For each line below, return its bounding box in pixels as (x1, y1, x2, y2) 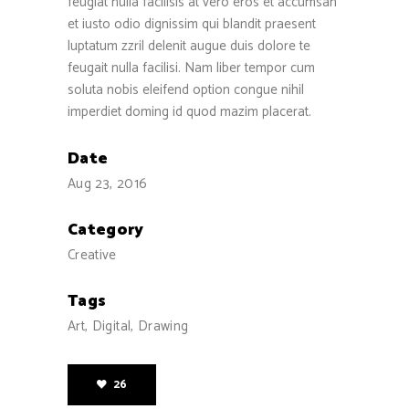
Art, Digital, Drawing (68, 314, 189, 338)
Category (68, 215, 144, 244)
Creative (68, 243, 117, 267)
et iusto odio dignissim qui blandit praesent (68, 12, 316, 36)
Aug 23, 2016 (68, 172, 148, 195)
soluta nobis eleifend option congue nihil (68, 78, 304, 101)
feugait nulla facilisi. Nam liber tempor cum (68, 56, 315, 79)
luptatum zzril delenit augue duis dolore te (68, 34, 310, 58)
